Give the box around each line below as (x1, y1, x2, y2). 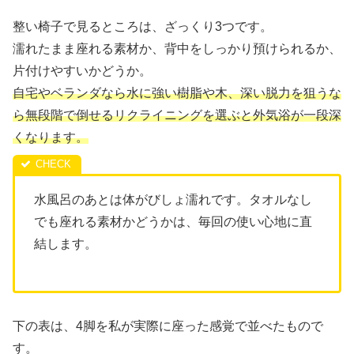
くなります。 (13, 130, 88, 144)
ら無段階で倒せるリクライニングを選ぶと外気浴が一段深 (13, 107, 341, 122)
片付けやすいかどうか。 (13, 63, 152, 77)
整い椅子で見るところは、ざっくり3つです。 (13, 19, 273, 33)
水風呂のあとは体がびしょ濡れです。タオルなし (34, 192, 312, 206)
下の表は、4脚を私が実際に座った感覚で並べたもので (13, 319, 323, 333)
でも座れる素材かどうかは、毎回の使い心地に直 (34, 214, 312, 228)
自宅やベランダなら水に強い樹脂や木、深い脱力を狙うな (13, 85, 341, 100)
